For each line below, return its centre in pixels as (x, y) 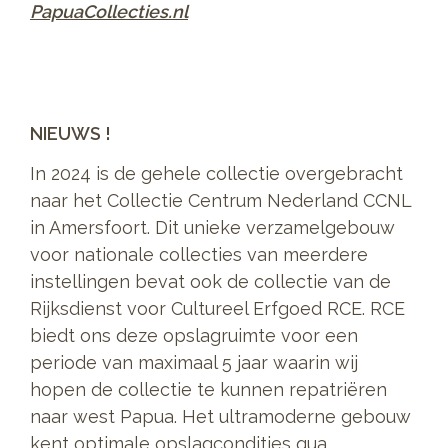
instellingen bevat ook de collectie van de (210, 282)
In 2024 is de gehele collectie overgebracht (216, 174)
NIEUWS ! (70, 133)
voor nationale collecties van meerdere (199, 255)
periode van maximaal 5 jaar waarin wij (194, 363)
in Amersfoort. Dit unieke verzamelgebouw (212, 228)
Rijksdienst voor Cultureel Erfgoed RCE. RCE (217, 309)
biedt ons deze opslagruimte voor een (194, 336)
